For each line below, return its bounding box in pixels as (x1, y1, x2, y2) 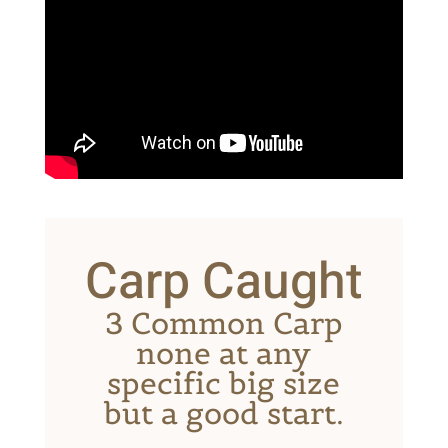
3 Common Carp (104, 304, 343, 342)
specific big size (107, 364, 341, 402)
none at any (136, 334, 312, 372)
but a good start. (103, 394, 344, 432)
